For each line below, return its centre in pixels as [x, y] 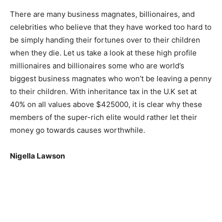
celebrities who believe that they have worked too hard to [111, 27]
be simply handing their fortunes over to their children [105, 40]
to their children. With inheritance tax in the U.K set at [103, 91]
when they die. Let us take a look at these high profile [103, 53]
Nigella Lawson [37, 156]
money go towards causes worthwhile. [78, 130]
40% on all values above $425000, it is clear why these [106, 104]
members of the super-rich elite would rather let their [104, 117]
